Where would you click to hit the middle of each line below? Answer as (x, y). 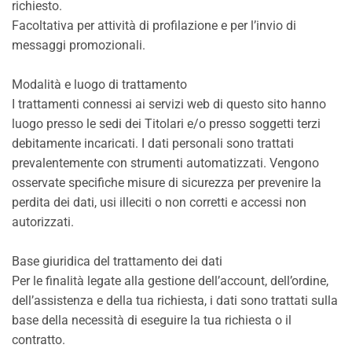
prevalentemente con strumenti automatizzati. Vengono (165, 163)
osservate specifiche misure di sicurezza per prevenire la (167, 183)
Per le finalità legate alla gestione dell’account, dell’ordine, (170, 281)
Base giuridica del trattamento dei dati (117, 261)
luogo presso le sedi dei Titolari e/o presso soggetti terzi (166, 124)
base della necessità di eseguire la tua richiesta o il (152, 320)
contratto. (38, 340)
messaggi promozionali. (79, 45)
